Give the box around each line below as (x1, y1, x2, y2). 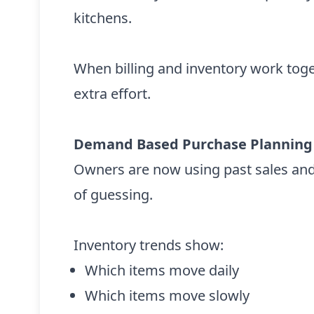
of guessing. (74, 185, 153, 204)
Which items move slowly (85, 286, 250, 305)
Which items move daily (85, 261, 239, 280)
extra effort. (74, 84, 151, 103)
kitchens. (74, 8, 132, 27)
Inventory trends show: (74, 235, 224, 254)
